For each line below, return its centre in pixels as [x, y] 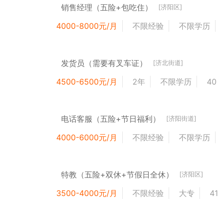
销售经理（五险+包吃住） [107, 7]
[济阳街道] [182, 119]
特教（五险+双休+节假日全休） [118, 174]
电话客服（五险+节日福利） [111, 119]
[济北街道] [168, 63]
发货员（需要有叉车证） [104, 63]
